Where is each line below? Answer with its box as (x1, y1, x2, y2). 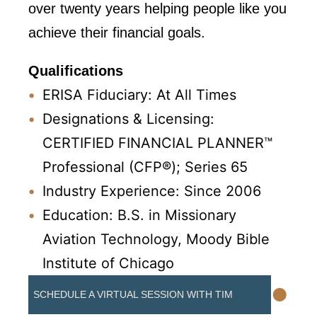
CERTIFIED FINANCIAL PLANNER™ (42, 134, 272, 151)
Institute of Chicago (42, 255, 174, 272)
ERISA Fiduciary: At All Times (42, 86, 236, 103)
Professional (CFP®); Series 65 (42, 158, 248, 175)
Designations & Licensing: (42, 110, 214, 127)
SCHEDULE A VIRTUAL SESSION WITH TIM (33, 289, 233, 300)
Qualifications (28, 63, 123, 79)
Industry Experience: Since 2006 (42, 183, 261, 200)
